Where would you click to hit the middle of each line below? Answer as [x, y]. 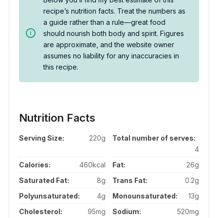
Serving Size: [41, 138]
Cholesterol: [40, 211]
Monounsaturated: [145, 196]
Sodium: [127, 211]
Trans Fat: [130, 180]
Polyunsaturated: [49, 196]
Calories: [35, 164]
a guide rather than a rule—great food [104, 22]
